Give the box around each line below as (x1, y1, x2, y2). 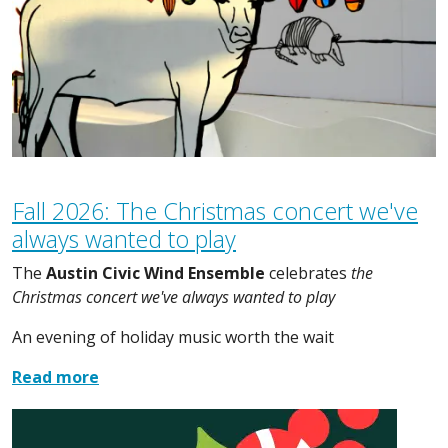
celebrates (265, 261, 351, 284)
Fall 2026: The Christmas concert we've (12, 194, 418, 227)
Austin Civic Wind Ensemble (46, 261, 265, 284)
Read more (12, 365, 99, 388)
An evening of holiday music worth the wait (12, 325, 334, 348)
